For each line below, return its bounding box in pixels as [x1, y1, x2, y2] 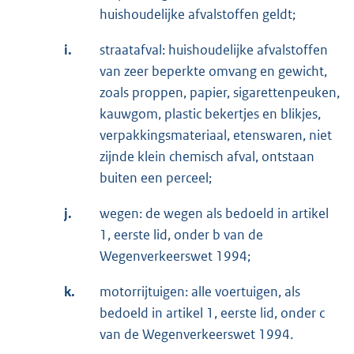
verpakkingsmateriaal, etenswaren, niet [100, 126, 332, 144]
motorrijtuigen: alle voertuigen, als [100, 282, 300, 300]
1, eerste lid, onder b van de [100, 225, 263, 243]
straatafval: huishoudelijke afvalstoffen [100, 40, 328, 58]
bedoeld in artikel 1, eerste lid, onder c [100, 303, 325, 322]
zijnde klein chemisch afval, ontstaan [100, 147, 314, 165]
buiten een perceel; [100, 168, 212, 186]
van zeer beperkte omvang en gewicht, [100, 62, 327, 80]
